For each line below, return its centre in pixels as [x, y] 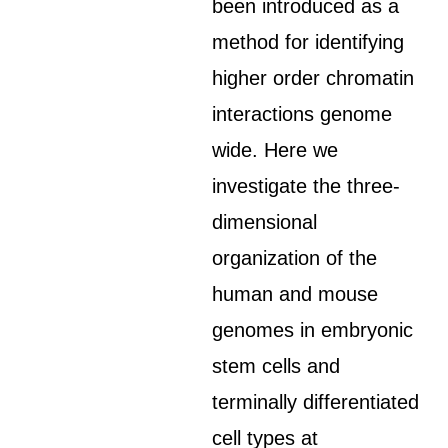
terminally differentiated [316, 402]
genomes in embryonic [313, 330]
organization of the [295, 258]
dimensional [265, 222]
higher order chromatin [313, 78]
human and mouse [295, 294]
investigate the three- [306, 186]
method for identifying [308, 42]
